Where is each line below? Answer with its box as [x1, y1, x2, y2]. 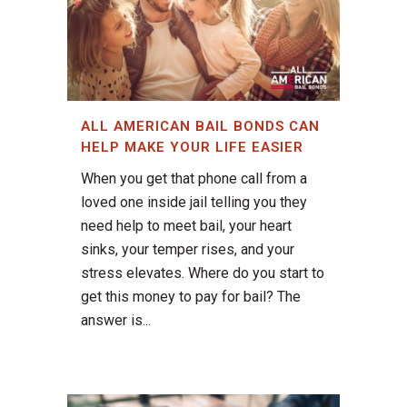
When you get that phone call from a [81, 170, 307, 188]
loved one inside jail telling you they [81, 194, 307, 212]
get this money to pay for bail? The [81, 288, 301, 306]
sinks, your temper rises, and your [81, 241, 294, 259]
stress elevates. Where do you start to [81, 264, 324, 283]
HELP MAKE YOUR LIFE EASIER [81, 139, 303, 156]
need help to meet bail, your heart [81, 217, 292, 235]
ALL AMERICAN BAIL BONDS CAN [81, 118, 320, 135]
